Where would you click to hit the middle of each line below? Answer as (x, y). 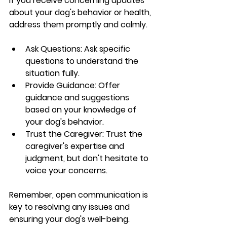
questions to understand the (83, 61)
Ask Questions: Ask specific (79, 49)
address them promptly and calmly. (78, 24)
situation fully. (52, 73)
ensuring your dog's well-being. (69, 219)
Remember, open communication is (80, 195)
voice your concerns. (66, 170)
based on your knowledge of (82, 109)
